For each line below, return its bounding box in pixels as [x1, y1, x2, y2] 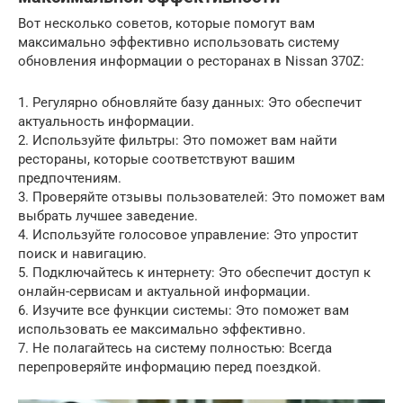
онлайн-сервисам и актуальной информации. [18, 283, 310, 300]
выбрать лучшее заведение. [18, 208, 198, 225]
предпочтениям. [18, 170, 121, 187]
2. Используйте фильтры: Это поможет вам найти [18, 132, 337, 149]
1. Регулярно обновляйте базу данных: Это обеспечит [18, 94, 362, 112]
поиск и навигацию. [18, 246, 147, 263]
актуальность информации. [18, 113, 194, 130]
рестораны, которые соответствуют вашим [18, 151, 295, 168]
